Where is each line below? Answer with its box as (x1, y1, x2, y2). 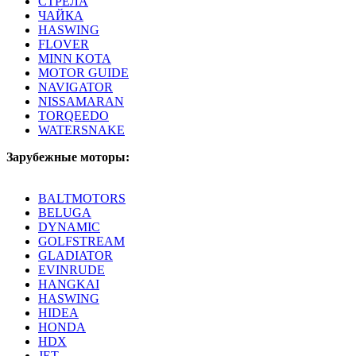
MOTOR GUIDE (38, 66, 129, 79)
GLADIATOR (38, 249, 113, 262)
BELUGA (38, 206, 91, 219)
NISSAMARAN (38, 95, 124, 108)
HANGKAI (38, 277, 99, 291)
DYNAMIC (38, 220, 100, 234)
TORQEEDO (38, 109, 109, 122)
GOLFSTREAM (38, 234, 125, 248)
